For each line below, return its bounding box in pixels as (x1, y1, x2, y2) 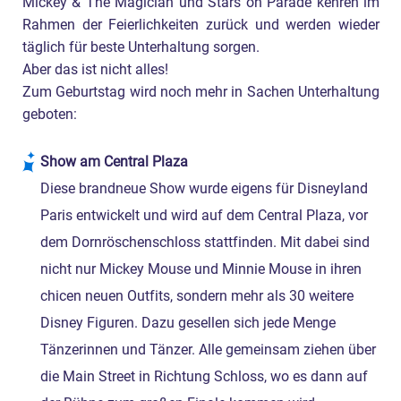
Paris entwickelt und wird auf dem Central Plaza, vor (40, 207, 369, 224)
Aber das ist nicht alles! (22, 61, 168, 78)
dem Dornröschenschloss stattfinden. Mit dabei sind (40, 234, 371, 251)
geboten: (22, 106, 77, 123)
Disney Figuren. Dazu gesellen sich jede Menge (40, 314, 337, 331)
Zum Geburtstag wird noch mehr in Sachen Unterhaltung (22, 83, 380, 100)
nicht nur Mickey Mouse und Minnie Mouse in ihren (40, 260, 363, 277)
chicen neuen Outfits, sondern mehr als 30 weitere (40, 287, 354, 304)
